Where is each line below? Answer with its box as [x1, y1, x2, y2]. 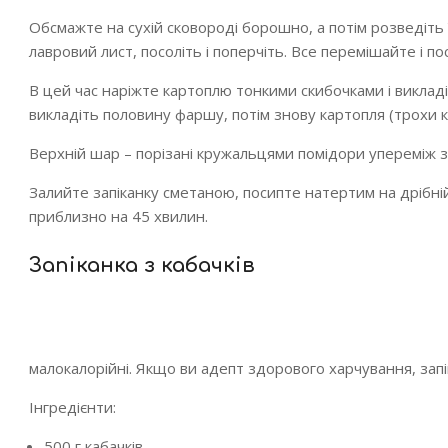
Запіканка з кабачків [29, 254, 255, 277]
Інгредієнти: [29, 397, 116, 417]
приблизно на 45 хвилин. [29, 206, 208, 226]
